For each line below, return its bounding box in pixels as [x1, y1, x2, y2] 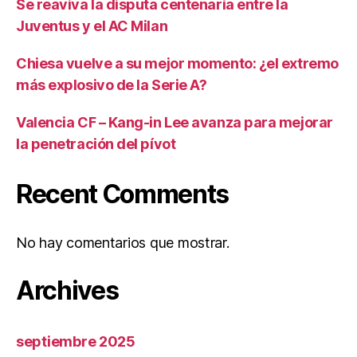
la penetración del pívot [16, 135, 176, 152]
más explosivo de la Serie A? [16, 76, 207, 93]
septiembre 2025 [16, 333, 135, 350]
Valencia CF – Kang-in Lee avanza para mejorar [16, 114, 333, 131]
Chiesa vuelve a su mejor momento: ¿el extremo [16, 55, 339, 72]
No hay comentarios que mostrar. [16, 234, 229, 251]
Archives [16, 275, 119, 306]
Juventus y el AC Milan [16, 18, 168, 34]
